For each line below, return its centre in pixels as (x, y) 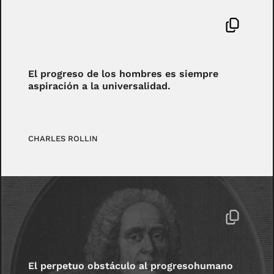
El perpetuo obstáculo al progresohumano (131, 266)
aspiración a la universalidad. (100, 86)
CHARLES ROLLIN (63, 138)
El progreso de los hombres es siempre (124, 74)
